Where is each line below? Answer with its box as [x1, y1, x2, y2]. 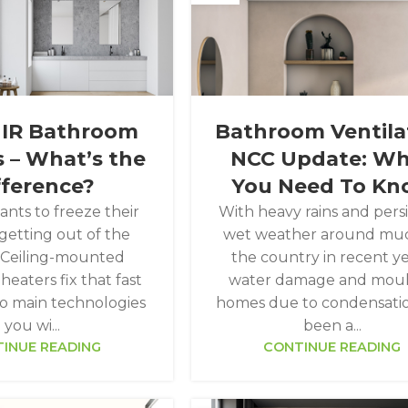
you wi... [5, 317, 61, 335]
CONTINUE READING [263, 339, 402, 356]
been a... [302, 317, 362, 335]
